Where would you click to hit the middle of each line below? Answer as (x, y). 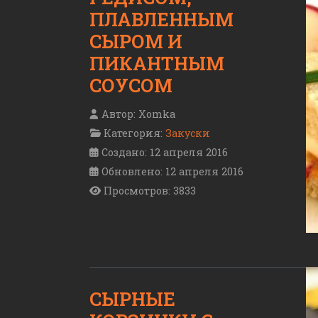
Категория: (133, 133)
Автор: (119, 114)
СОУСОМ (131, 85)
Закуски (188, 133)
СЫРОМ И (136, 41)
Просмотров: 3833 (150, 190)
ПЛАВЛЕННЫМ (161, 19)
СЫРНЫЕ (132, 298)
